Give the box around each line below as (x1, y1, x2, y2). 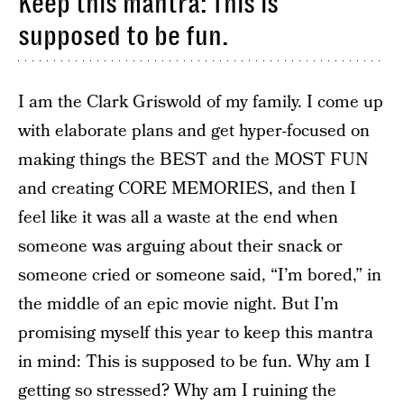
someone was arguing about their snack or (18, 234, 343, 259)
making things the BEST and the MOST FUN (18, 147, 369, 172)
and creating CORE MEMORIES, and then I (18, 176, 356, 201)
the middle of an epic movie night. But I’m (18, 291, 339, 317)
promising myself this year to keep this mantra (18, 320, 373, 345)
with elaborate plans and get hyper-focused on (18, 118, 370, 143)
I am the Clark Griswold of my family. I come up (18, 89, 383, 115)
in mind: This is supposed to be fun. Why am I (18, 349, 371, 374)
